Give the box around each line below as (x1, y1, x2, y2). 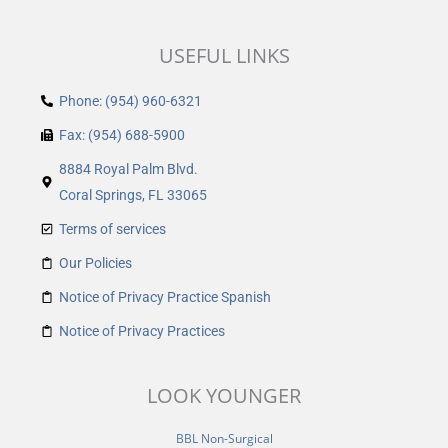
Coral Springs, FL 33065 (59, 186, 207, 203)
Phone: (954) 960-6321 (59, 92, 202, 109)
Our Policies (59, 254, 132, 271)
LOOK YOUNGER (147, 381, 301, 409)
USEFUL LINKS (158, 41, 290, 69)
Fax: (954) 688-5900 (59, 126, 185, 143)
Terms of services (59, 220, 166, 237)
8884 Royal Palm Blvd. (59, 160, 198, 177)
